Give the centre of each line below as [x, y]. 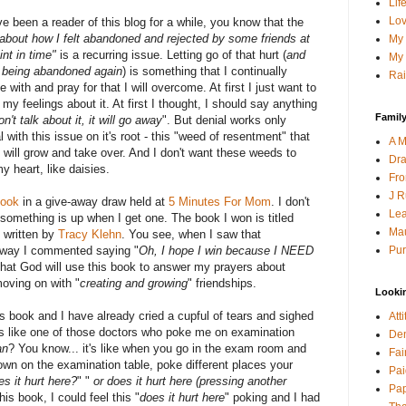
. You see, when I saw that [191, 235]
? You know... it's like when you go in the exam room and [157, 349]
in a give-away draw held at [94, 202]
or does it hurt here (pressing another [190, 382]
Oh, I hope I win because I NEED [226, 251]
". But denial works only [224, 121]
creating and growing [134, 284]
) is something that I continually [205, 72]
